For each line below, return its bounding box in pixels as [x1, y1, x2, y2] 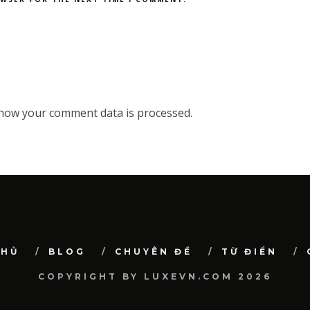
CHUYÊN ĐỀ [114, 246, 192, 257]
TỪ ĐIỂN [221, 246, 277, 257]
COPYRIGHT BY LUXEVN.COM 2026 [38, 271, 272, 282]
